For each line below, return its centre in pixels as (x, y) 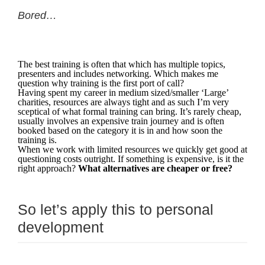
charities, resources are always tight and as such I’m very (123, 102)
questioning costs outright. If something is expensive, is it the (131, 159)
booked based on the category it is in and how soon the (120, 131)
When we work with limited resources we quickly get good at (132, 150)
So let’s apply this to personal (116, 210)
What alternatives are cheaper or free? (155, 169)
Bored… (37, 16)
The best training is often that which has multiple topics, (122, 64)
